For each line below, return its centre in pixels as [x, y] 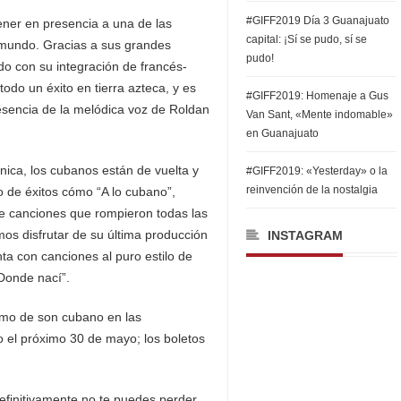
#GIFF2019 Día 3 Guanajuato [318, 21]
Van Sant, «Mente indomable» [320, 115]
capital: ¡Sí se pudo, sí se [307, 39]
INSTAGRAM [305, 235]
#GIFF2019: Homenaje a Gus [317, 96]
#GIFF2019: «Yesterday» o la [317, 171]
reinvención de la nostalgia [312, 190]
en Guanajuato [282, 133]
